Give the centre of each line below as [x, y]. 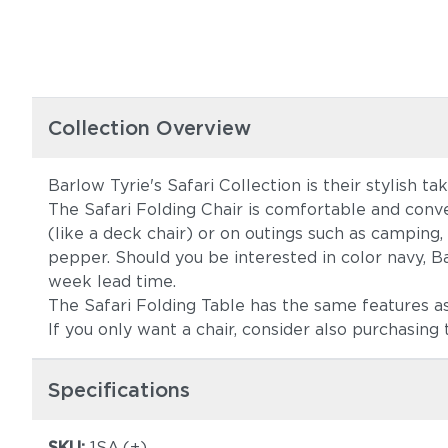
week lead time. [112, 281]
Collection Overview [149, 128]
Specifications [119, 390]
